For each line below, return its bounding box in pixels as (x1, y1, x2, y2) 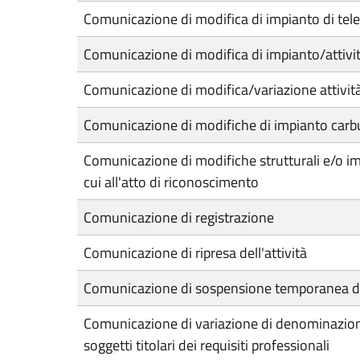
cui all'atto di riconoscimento (84, 171, 259, 193)
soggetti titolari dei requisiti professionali (84, 334, 329, 356)
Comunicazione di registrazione (84, 207, 274, 228)
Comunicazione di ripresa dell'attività (84, 242, 307, 264)
